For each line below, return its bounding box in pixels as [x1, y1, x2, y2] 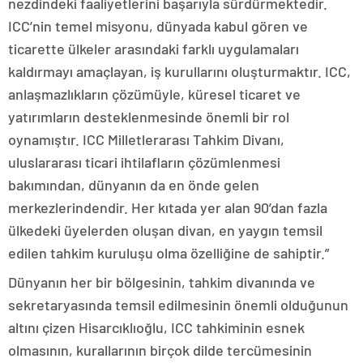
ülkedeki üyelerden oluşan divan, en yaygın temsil [8, 221, 322, 239]
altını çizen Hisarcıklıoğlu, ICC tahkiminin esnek [8, 318, 305, 336]
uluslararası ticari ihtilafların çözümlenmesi [8, 153, 280, 171]
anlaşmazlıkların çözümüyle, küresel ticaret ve [8, 85, 301, 103]
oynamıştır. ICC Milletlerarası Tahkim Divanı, [8, 130, 284, 148]
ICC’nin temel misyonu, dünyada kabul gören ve [8, 17, 308, 35]
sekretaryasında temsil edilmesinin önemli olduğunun [8, 296, 348, 314]
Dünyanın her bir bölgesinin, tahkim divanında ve [8, 273, 315, 291]
